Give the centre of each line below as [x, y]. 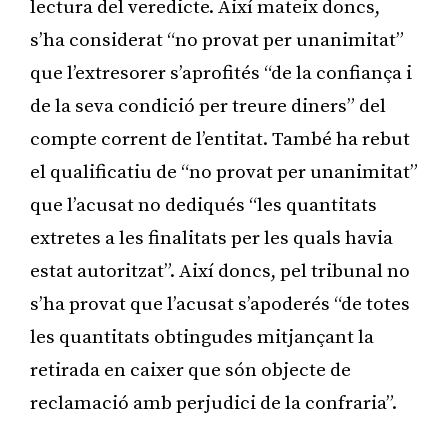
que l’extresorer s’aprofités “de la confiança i [221, 73]
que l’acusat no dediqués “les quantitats [203, 205]
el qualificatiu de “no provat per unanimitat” [224, 172]
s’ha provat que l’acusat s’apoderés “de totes [220, 304]
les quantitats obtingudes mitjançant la [202, 337]
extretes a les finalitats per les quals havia [211, 238]
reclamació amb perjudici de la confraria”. [213, 403]
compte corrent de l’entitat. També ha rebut [220, 139]
